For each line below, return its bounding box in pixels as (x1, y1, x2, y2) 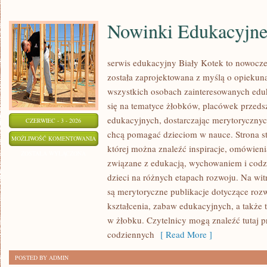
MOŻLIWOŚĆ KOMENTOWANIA (11, 134, 96, 142)
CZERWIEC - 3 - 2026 (26, 116, 82, 125)
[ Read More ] (154, 228, 212, 240)
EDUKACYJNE (95, 148, 133, 157)
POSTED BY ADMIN (15, 253, 69, 262)
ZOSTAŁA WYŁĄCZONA (21, 149, 86, 157)
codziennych (107, 228, 154, 240)
